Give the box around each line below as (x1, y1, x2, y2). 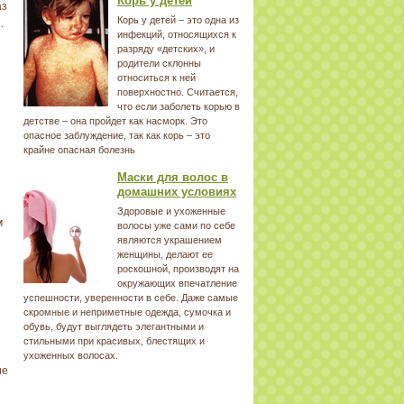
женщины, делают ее (117, 249, 213, 260)
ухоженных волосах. (23, 350, 118, 361)
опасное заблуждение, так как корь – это (23, 130, 210, 141)
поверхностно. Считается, (117, 87, 238, 97)
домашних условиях (117, 185, 236, 198)
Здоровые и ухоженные (117, 206, 225, 216)
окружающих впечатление (117, 278, 237, 289)
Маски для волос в (117, 170, 228, 184)
